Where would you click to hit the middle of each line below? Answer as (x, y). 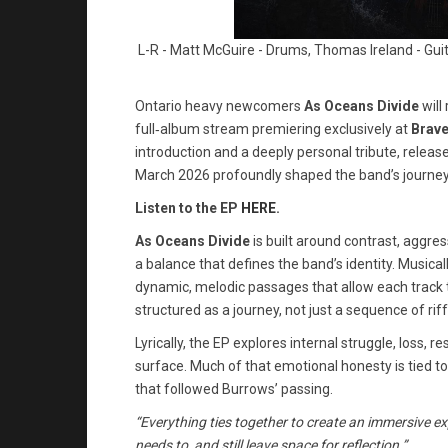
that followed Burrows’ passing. (234, 389)
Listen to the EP (188, 208)
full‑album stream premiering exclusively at (273, 129)
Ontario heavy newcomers (219, 106)
